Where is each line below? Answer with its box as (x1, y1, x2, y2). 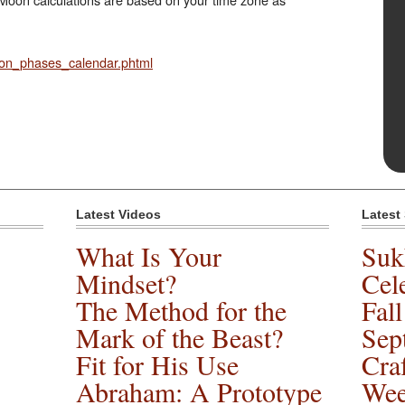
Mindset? (76, 264, 177, 301)
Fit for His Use (76, 345, 240, 382)
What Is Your (76, 237, 222, 274)
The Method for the (76, 291, 287, 328)
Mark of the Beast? (76, 318, 284, 355)
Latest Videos (76, 207, 162, 222)
